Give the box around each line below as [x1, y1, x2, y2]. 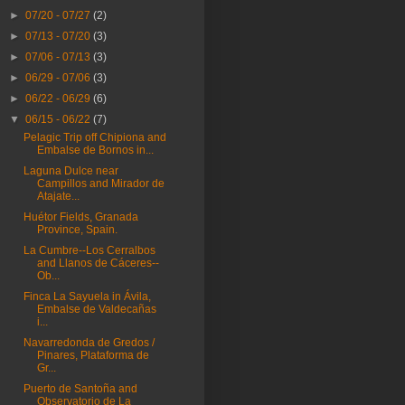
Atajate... [36, 189, 80, 202]
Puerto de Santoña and [23, 381, 137, 395]
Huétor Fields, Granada [23, 210, 138, 223]
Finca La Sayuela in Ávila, [23, 289, 151, 303]
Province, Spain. [36, 222, 118, 236]
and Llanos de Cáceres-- [36, 256, 159, 269]
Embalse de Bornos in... [36, 143, 154, 156]
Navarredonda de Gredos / [23, 335, 155, 349]
